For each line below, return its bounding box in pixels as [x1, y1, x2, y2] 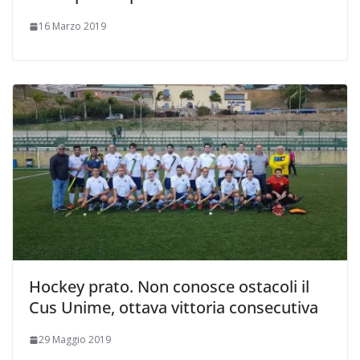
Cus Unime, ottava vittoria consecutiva [29, 297, 318, 319]
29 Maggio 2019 [39, 333, 111, 347]
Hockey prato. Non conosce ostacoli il [29, 276, 309, 298]
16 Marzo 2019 [39, 19, 106, 34]
